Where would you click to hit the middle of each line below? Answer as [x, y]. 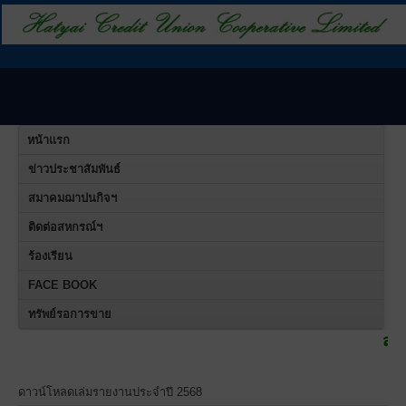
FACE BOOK [63, 285]
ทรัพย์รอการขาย [70, 314]
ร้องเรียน [50, 256]
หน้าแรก [48, 140]
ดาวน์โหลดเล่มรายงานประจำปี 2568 [110, 392]
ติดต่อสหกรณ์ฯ [65, 227]
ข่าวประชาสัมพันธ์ [74, 169]
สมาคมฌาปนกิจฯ [72, 198]
